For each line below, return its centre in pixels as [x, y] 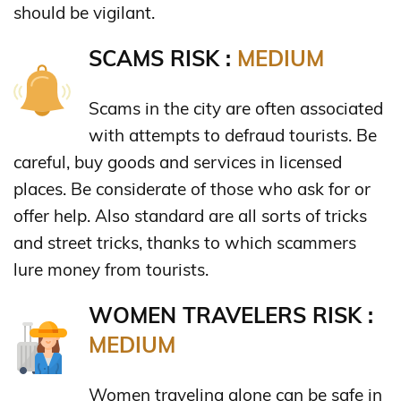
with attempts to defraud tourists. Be [233, 135]
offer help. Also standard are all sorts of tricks [190, 215]
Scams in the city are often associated [236, 108]
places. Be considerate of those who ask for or [192, 188]
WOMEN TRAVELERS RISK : [231, 315]
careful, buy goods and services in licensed [178, 162]
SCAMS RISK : [163, 58]
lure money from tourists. [111, 269]
